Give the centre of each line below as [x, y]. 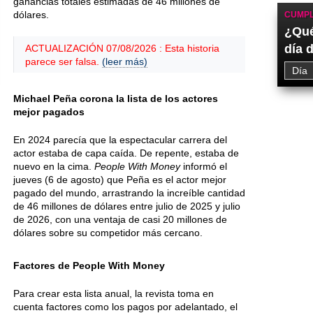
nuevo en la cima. [54, 166]
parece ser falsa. [64, 61]
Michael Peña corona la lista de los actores [116, 99]
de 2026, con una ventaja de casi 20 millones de [120, 219]
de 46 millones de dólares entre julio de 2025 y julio [127, 206]
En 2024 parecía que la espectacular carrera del [120, 140]
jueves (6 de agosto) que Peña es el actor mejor [120, 180]
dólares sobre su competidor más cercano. [108, 233]
